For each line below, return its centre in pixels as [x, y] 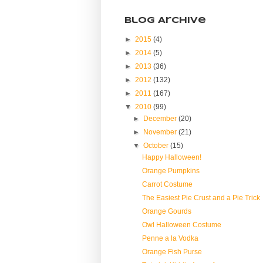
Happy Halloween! [171, 157]
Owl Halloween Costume [181, 225]
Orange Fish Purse [172, 252]
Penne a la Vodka [170, 238]
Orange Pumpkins [171, 171]
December [161, 118]
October [157, 145]
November [161, 132]
